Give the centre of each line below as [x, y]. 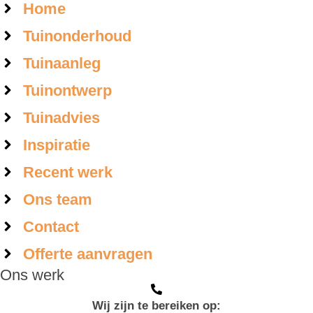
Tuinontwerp [67, 90]
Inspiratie [56, 145]
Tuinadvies [61, 117]
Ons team [57, 199]
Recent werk [67, 172]
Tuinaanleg [61, 63]
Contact [51, 226]
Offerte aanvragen [87, 254]
